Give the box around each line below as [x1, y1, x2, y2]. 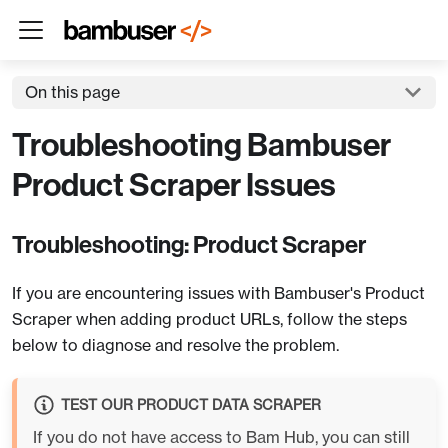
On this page [24, 82, 120, 103]
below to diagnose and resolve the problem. [12, 334, 339, 355]
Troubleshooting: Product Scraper [12, 230, 366, 259]
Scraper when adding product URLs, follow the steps [12, 308, 407, 329]
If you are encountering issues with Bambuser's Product [12, 282, 425, 303]
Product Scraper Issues [12, 165, 336, 204]
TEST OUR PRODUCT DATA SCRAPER [60, 396, 321, 414]
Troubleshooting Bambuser [12, 125, 391, 164]
